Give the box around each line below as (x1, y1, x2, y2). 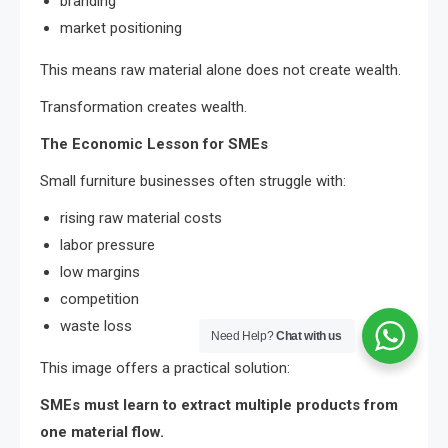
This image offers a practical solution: (40, 359, 290, 378)
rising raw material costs (60, 209, 222, 228)
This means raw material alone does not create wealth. (40, 61, 401, 80)
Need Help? (211, 329, 277, 343)
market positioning (60, 19, 182, 38)
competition (60, 290, 139, 309)
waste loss (60, 317, 132, 336)
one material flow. (40, 423, 164, 442)
